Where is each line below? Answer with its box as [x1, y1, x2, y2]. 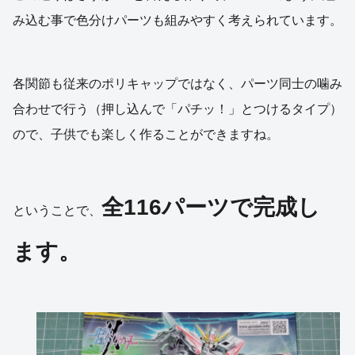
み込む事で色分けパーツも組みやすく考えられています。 [13, 13, 342, 27]
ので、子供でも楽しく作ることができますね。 [13, 127, 279, 141]
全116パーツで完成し [101, 194, 320, 219]
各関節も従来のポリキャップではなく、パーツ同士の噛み [13, 76, 342, 90]
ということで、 [13, 203, 101, 217]
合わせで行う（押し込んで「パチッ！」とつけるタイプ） [13, 101, 342, 116]
